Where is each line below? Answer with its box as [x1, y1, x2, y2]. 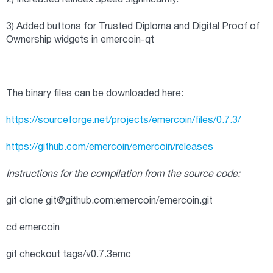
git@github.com [46, 197, 113, 205]
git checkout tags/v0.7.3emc [6, 250, 131, 259]
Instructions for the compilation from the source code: [6, 170, 240, 179]
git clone [6, 197, 46, 205]
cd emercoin [6, 224, 60, 232]
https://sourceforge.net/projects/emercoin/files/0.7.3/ [6, 116, 241, 125]
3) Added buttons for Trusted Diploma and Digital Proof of [6, 23, 260, 31]
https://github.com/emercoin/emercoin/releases [6, 143, 213, 152]
